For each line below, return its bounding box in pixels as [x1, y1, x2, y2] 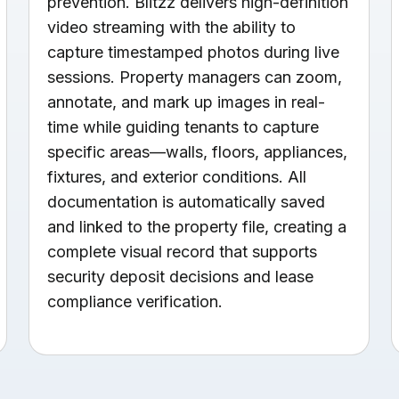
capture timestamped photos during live [46, 42, 339, 61]
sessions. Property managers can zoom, [46, 67, 342, 86]
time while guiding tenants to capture [46, 117, 319, 136]
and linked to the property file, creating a [46, 216, 346, 236]
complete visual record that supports [46, 241, 317, 261]
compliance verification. [46, 291, 223, 311]
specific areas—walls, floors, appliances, [46, 142, 347, 161]
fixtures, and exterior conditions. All [46, 167, 306, 186]
